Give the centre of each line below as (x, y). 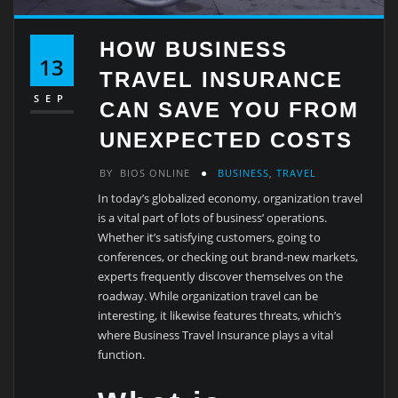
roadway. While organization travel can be (208, 296)
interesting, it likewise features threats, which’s (220, 316)
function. (122, 355)
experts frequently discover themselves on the (221, 277)
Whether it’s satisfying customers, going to (210, 238)
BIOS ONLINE (155, 173)
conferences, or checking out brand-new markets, (228, 257)
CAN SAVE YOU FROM (230, 109)
